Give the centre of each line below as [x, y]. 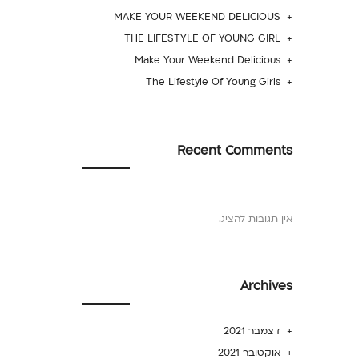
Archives [266, 286]
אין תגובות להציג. [255, 219]
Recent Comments [234, 151]
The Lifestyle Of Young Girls [213, 82]
